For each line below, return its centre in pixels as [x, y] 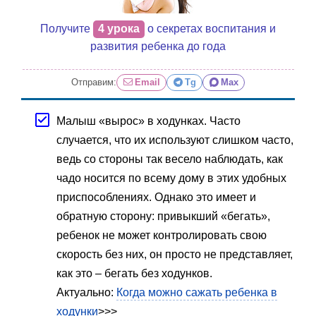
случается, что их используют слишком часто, [175, 140]
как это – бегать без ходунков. [134, 273]
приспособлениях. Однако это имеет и [156, 197]
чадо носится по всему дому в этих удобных [171, 178]
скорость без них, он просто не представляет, [175, 254]
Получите [67, 28]
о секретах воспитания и [211, 28]
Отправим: [94, 83]
